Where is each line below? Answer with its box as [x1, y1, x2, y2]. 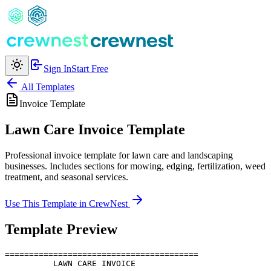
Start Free [71, 64, 108, 74]
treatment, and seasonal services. [5, 171, 128, 182]
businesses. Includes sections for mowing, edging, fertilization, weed [5, 160, 266, 171]
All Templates [19, 82, 74, 92]
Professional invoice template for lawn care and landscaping [5, 149, 233, 160]
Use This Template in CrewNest [5, 198, 130, 209]
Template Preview [5, 221, 117, 237]
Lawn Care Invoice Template [5, 121, 185, 137]
